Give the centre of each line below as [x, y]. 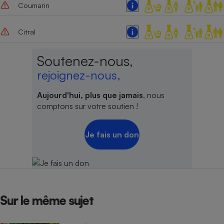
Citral [26, 32]
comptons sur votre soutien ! [87, 106]
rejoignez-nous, [78, 75]
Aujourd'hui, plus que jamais [90, 95]
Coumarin [33, 5]
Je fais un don [112, 134]
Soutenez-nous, [85, 60]
